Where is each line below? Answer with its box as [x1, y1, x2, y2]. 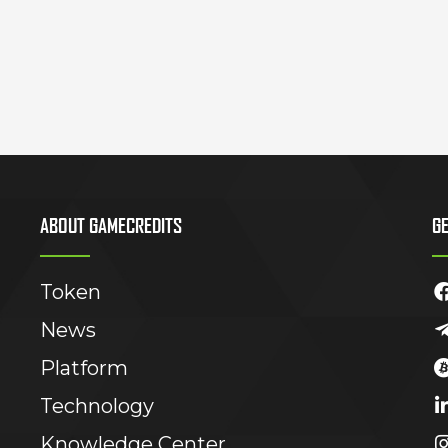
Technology [39, 394, 154, 418]
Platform [39, 356, 128, 380]
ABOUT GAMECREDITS [39, 213, 182, 237]
